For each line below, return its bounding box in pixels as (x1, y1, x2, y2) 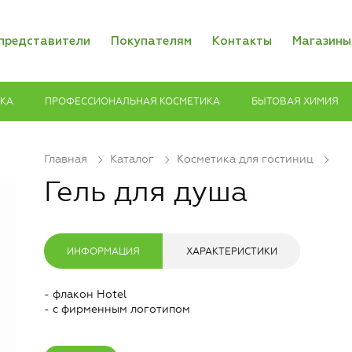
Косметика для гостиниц (177, 152, 313, 166)
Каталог (110, 152, 154, 166)
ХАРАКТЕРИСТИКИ (186, 246, 277, 258)
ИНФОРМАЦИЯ (67, 246, 140, 258)
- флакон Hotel (44, 288, 126, 302)
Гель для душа (44, 175, 247, 209)
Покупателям (111, 35, 192, 47)
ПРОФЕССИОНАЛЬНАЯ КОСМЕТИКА (45, 95, 220, 107)
